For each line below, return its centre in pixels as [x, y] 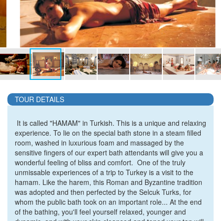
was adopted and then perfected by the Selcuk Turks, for [103, 192]
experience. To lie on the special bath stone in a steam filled [108, 133]
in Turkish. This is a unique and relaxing [143, 123]
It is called [32, 123]
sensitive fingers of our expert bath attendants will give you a [109, 152]
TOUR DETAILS [39, 99]
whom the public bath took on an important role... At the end [108, 202]
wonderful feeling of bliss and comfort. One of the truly [100, 162]
